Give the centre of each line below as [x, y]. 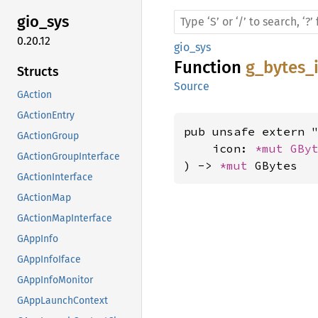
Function [210, 67]
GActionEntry [46, 115]
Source [192, 86]
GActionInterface [55, 177]
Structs [38, 71]
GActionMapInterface [65, 218]
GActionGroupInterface [68, 156]
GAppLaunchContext [62, 300]
